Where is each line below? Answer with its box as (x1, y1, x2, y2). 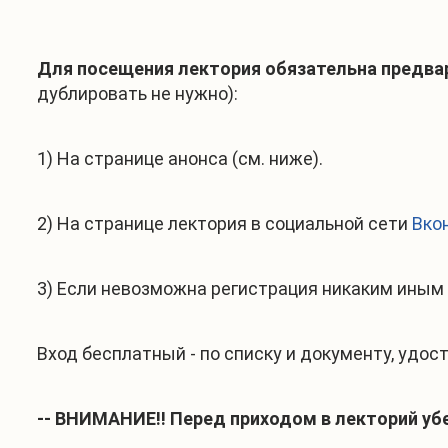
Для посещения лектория (37, 58, 261, 79)
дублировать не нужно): (37, 83, 238, 104)
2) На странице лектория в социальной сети (37, 213, 412, 234)
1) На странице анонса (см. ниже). (37, 148, 323, 169)
